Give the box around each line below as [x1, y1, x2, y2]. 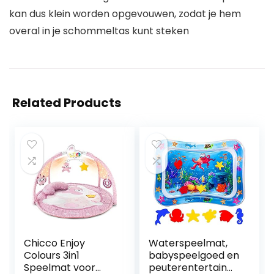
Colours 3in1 [24, 248, 80, 263]
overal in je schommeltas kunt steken [9, 24, 189, 39]
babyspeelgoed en [149, 248, 240, 263]
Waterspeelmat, [149, 236, 228, 251]
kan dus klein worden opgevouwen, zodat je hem [9, 7, 241, 21]
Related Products [12, 94, 121, 112]
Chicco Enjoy [24, 236, 86, 251]
